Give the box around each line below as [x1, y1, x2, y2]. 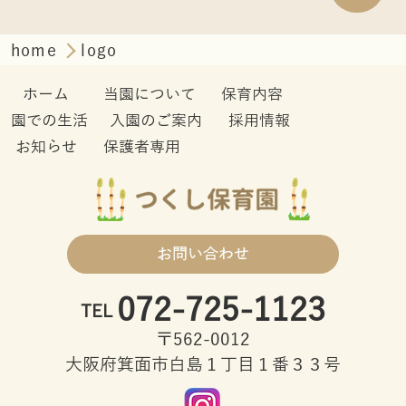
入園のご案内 [109, 112, 202, 130]
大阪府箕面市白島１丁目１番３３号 [65, 355, 341, 375]
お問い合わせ [157, 245, 249, 263]
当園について [102, 86, 196, 104]
